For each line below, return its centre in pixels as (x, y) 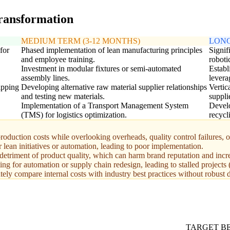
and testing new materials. (63, 97)
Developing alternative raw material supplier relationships (114, 87)
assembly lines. (45, 78)
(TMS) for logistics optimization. (74, 115)
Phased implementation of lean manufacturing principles (111, 50)
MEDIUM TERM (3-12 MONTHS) (80, 41)
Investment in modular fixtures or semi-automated (101, 69)
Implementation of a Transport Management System (104, 106)
